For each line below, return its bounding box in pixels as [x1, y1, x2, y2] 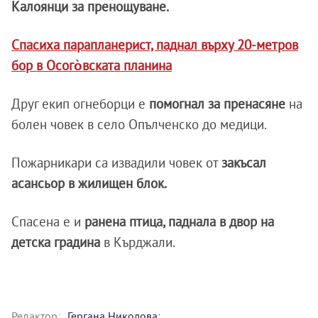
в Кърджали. [104, 233, 175, 251]
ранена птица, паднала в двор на [81, 212, 274, 230]
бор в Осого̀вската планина [11, 56, 172, 74]
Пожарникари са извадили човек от [11, 153, 221, 171]
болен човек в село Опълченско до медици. [11, 115, 267, 133]
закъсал [221, 153, 266, 171]
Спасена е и [11, 212, 81, 230]
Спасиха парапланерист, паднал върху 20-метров [11, 35, 298, 53]
